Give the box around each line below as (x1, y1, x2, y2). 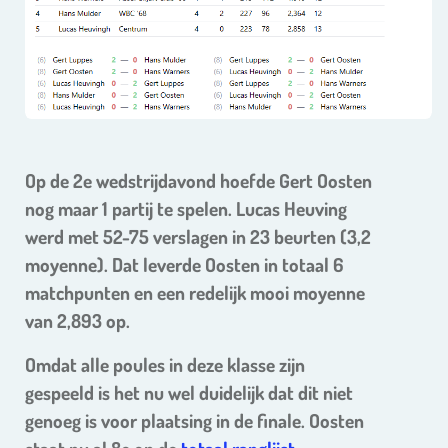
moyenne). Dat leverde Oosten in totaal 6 (25, 252, 344, 278)
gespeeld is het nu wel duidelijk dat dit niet (25, 380, 353, 406)
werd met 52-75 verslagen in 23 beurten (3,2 (25, 224, 371, 250)
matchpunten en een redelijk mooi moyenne (25, 280, 365, 306)
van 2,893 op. (25, 308, 130, 334)
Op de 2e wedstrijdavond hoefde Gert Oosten (25, 168, 372, 194)
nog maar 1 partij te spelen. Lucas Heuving (25, 196, 347, 222)
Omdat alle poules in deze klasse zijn (25, 352, 305, 378)
